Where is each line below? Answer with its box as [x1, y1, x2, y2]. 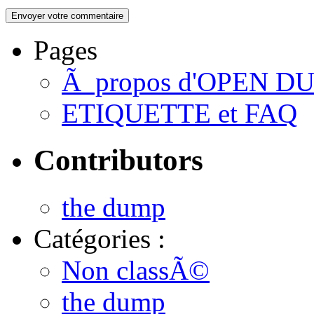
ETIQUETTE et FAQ [62, 98, 297, 129]
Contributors [34, 144, 203, 177]
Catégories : [34, 223, 165, 254]
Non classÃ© [62, 254, 210, 285]
